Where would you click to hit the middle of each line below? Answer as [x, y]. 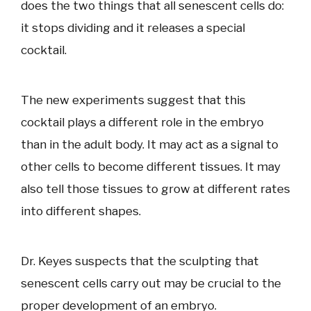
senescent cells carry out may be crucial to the [151, 283]
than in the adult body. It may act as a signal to [150, 144]
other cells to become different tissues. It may [151, 167]
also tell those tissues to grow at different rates [155, 189]
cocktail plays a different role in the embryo [142, 122]
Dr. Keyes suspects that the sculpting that [140, 261]
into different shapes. [81, 211]
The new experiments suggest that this [133, 100]
